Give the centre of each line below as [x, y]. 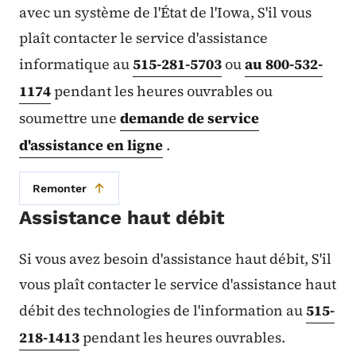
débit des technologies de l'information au [163, 310]
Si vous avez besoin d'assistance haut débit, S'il [175, 258]
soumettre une [70, 118]
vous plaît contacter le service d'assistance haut [178, 284]
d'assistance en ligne [91, 145]
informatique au [76, 64]
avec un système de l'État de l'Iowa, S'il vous [165, 12]
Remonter [60, 188]
